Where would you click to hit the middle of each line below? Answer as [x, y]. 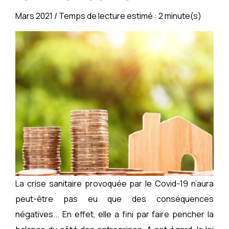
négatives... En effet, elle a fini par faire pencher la [114, 214]
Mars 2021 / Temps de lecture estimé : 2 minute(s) [108, 16]
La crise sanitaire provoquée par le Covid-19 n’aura [114, 183]
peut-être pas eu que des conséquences [114, 199]
